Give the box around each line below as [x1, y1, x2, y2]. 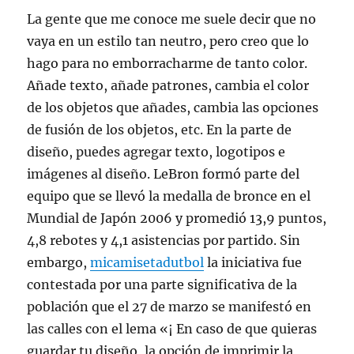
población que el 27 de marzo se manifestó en [27, 299, 312, 314]
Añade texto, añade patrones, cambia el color [27, 77, 310, 93]
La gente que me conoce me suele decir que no [27, 11, 317, 27]
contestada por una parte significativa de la [27, 277, 298, 292]
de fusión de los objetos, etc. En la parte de [27, 122, 292, 137]
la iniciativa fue [204, 254, 303, 270]
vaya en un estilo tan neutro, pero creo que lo [27, 33, 310, 49]
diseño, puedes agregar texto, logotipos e [27, 144, 286, 160]
